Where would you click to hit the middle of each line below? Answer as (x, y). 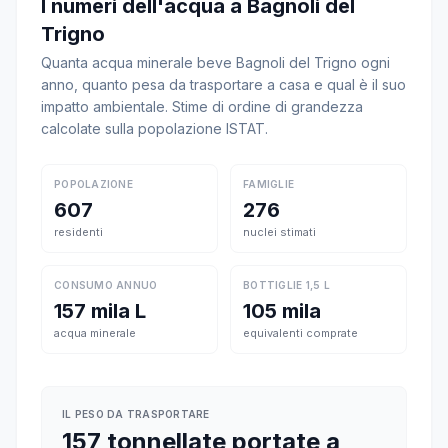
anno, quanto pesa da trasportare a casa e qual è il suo (223, 84)
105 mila (282, 311)
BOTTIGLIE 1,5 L (286, 285)
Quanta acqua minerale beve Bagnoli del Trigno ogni (215, 62)
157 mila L (100, 311)
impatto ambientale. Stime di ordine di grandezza (202, 106)
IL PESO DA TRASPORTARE (136, 414)
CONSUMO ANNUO (106, 285)
